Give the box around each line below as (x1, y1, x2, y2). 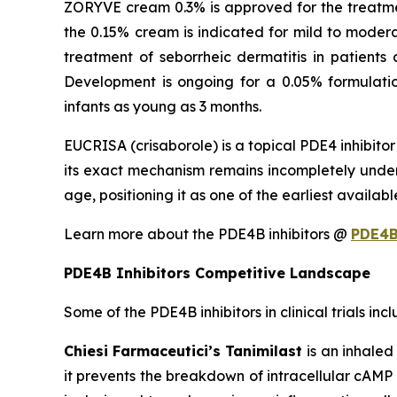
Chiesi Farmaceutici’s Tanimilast (64, 342, 307, 360)
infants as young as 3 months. (64, 97, 261, 115)
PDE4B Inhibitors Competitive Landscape (64, 264, 370, 282)
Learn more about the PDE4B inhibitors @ (64, 225, 351, 243)
